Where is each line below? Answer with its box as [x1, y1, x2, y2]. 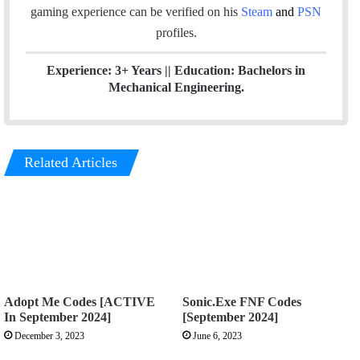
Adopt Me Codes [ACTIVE [4, 294, 155, 309]
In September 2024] [4, 309, 111, 324]
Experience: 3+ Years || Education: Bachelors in [47, 63, 305, 78]
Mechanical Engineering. [108, 80, 244, 95]
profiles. [155, 26, 197, 40]
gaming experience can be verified [31, 5, 204, 19]
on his [204, 5, 241, 19]
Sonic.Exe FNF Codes [182, 294, 301, 309]
